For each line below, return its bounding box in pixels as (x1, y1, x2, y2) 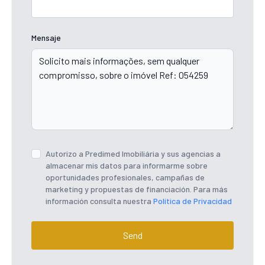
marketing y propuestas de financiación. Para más (46, 184, 228, 195)
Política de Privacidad (153, 196, 232, 206)
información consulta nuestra (46, 196, 153, 206)
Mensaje (31, 33, 61, 43)
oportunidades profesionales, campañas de (46, 172, 205, 183)
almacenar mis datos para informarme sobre (46, 160, 208, 171)
